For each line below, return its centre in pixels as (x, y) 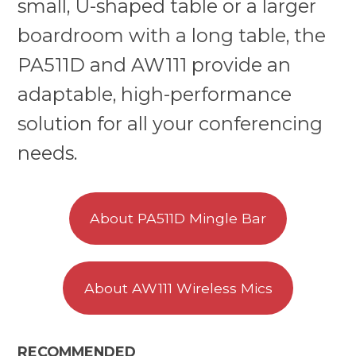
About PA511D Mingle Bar (178, 219)
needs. (48, 153)
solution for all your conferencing (170, 123)
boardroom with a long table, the (172, 35)
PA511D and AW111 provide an (155, 64)
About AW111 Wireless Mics (178, 288)
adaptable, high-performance (155, 94)
